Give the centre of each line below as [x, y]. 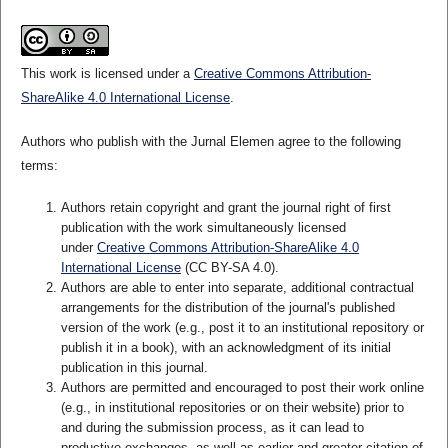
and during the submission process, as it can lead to [212, 427]
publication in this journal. [134, 367]
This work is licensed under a [107, 73]
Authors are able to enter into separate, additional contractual [237, 287]
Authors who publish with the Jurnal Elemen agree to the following [210, 141]
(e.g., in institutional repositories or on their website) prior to [232, 407]
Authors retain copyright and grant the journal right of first [225, 207]
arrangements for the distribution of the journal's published [227, 307]
